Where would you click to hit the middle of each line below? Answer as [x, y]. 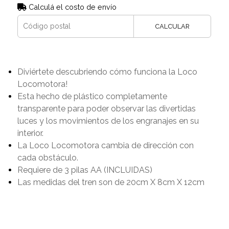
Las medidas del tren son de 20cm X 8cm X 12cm [111, 182]
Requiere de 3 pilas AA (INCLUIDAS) [85, 170]
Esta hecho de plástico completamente [92, 96]
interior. [30, 133]
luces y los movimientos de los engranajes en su [108, 121]
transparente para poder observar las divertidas [106, 108]
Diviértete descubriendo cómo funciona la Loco [107, 72]
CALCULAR [173, 26]
